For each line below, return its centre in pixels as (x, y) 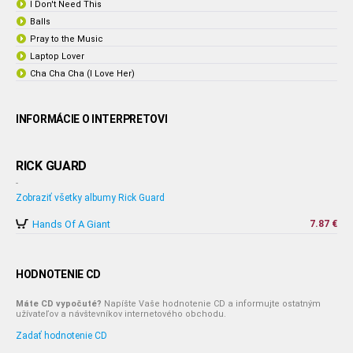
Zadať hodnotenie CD (61, 336)
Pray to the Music (67, 39)
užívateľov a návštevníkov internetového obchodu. (121, 314)
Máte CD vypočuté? (59, 304)
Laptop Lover (57, 56)
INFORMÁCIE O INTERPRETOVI (92, 119)
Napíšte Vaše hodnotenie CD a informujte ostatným (211, 304)
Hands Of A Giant (71, 224)
